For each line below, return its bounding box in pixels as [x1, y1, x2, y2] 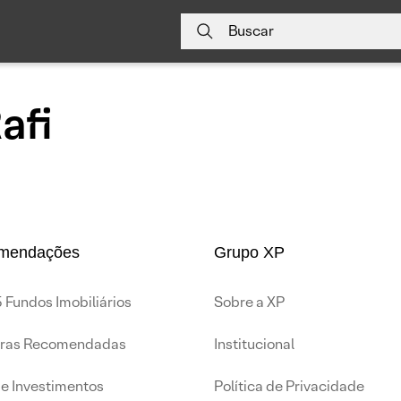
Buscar [228, 21, 274, 40]
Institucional [214, 335, 294, 354]
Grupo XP [214, 243, 285, 261]
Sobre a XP [214, 293, 285, 311]
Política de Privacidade [214, 377, 364, 396]
